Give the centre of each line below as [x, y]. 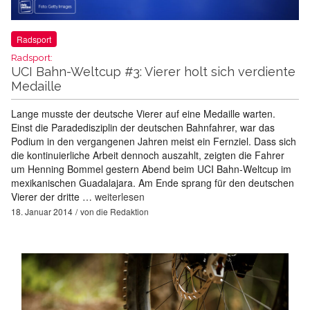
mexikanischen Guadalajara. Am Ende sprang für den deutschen [153, 183]
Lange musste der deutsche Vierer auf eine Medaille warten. [143, 114]
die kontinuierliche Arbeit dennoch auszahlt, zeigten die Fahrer [148, 155]
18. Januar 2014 [42, 212]
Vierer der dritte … [53, 197]
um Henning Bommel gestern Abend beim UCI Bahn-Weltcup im [151, 169]
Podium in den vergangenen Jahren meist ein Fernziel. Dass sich [154, 142]
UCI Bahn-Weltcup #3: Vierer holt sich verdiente [153, 72]
